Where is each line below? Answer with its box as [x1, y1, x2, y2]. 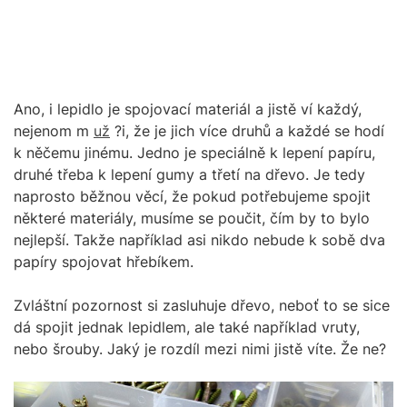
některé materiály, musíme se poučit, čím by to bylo [14, 209, 370, 227]
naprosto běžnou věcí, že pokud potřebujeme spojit [14, 187, 371, 205]
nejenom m [14, 122, 94, 140]
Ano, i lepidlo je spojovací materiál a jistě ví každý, [14, 100, 362, 118]
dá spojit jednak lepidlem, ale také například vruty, [14, 318, 360, 336]
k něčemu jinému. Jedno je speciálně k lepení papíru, [14, 144, 375, 162]
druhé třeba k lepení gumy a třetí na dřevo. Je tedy [14, 165, 365, 184]
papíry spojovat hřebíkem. [14, 253, 194, 271]
